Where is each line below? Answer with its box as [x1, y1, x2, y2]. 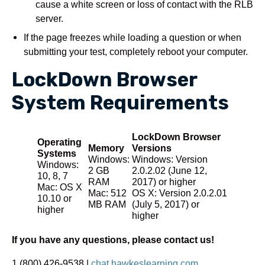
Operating [37, 137, 82, 147]
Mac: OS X [37, 182, 82, 192]
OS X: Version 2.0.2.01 [132, 188, 227, 198]
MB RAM [88, 199, 126, 209]
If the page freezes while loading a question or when [24, 31, 241, 43]
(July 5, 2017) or [132, 199, 199, 209]
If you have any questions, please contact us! [12, 234, 214, 245]
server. [35, 12, 63, 24]
